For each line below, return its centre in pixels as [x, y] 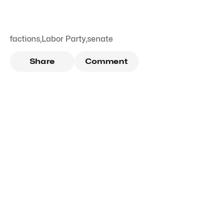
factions [25, 39]
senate [100, 39]
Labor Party [64, 39]
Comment [107, 61]
